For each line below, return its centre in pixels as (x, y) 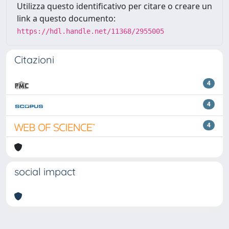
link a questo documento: (66, 18)
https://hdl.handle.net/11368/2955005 (90, 31)
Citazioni (34, 59)
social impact (45, 171)
